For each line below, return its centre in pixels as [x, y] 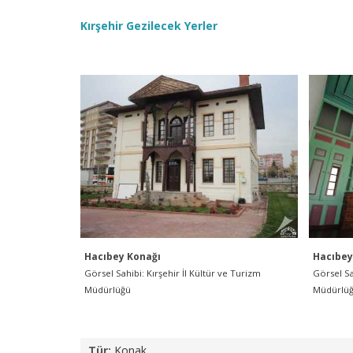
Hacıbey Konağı [123, 256]
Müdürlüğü [108, 290]
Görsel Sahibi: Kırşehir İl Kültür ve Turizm [173, 273]
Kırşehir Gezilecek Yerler [149, 26]
